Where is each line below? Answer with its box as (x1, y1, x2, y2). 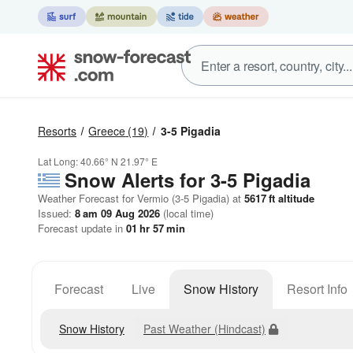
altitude (275, 191, 314, 206)
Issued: (38, 206, 75, 221)
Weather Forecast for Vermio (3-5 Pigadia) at (38, 191, 241, 206)
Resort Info (287, 280, 347, 298)
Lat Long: (38, 154, 80, 168)
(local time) (160, 206, 214, 221)
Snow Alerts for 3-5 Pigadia (65, 166, 310, 193)
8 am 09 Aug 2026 (75, 206, 160, 221)
